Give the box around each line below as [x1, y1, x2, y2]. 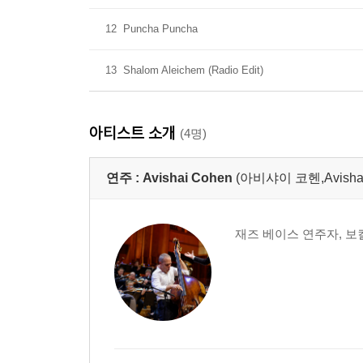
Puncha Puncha [123, 23, 198, 35]
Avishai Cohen [143, 171, 233, 185]
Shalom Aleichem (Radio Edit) [123, 64, 263, 76]
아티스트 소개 [89, 122, 180, 143]
